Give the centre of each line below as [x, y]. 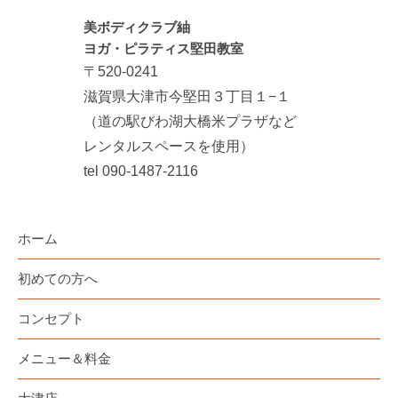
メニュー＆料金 [64, 358]
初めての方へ [58, 278]
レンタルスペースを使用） [169, 146]
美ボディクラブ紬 [137, 27]
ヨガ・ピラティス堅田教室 [163, 48]
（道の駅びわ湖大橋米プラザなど [190, 121]
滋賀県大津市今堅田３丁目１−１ [187, 96]
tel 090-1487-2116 [141, 171]
